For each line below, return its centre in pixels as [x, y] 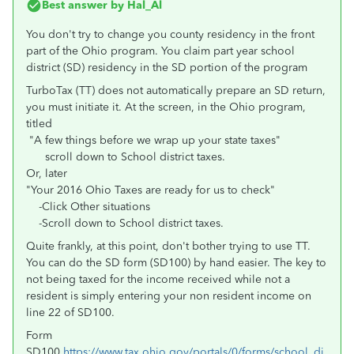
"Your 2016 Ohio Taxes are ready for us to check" [151, 190]
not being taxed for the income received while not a [158, 279]
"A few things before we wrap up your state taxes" [153, 140]
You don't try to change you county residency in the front [170, 34]
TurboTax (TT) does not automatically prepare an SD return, [176, 90]
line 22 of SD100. [70, 313]
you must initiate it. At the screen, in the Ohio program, [166, 107]
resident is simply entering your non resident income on [169, 296]
